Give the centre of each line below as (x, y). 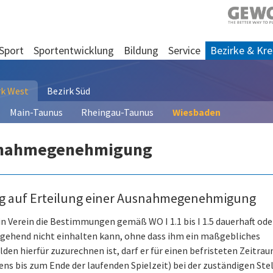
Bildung (141, 50)
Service (184, 50)
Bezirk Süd (69, 91)
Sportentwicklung (74, 50)
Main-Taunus (36, 112)
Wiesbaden (197, 112)
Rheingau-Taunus (117, 112)
